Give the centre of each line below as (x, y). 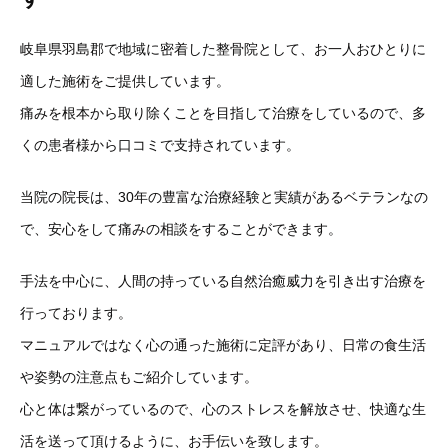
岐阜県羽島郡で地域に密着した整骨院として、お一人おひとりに (223, 49)
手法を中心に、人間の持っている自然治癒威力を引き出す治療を (223, 281)
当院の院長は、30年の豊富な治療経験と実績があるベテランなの (224, 197)
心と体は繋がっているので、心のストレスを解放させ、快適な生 (223, 409)
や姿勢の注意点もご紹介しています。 (139, 377)
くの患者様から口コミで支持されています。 (160, 145)
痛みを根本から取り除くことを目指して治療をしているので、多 (223, 113)
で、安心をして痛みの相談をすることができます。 (181, 229)
